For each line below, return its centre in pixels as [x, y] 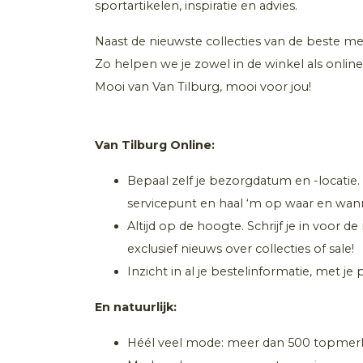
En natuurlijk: [136, 307]
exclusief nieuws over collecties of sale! [242, 249]
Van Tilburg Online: [155, 145]
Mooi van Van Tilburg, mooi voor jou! [203, 87]
